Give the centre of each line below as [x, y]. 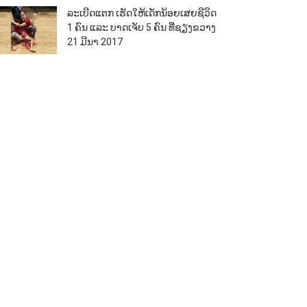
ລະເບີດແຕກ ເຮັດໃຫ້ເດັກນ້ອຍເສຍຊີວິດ [142, 13]
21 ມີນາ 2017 [95, 42]
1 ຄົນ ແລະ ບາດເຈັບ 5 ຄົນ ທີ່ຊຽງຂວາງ [141, 27]
